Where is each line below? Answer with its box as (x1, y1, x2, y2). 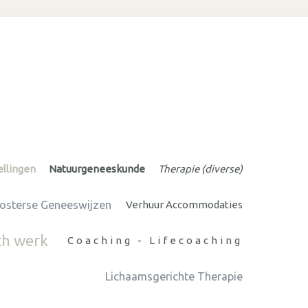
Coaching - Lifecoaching (67, 234, 243, 246)
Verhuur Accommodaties (125, 198, 243, 210)
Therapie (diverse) (157, 162, 243, 175)
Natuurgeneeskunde (48, 162, 145, 175)
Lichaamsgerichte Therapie (105, 269, 243, 283)
